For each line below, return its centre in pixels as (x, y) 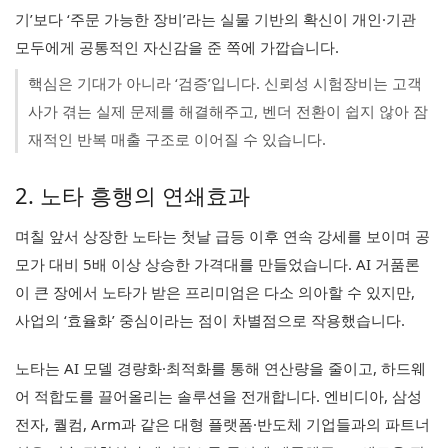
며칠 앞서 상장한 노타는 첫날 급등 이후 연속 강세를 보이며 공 (222, 236)
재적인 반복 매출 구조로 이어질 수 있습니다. (177, 139)
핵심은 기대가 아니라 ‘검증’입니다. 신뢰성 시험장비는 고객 (225, 83)
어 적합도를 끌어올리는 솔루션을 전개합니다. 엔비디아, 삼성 (218, 396)
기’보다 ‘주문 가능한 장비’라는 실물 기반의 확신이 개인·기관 (215, 19)
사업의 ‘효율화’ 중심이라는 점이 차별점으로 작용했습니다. (210, 320)
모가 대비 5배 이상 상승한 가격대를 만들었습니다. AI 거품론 (217, 264)
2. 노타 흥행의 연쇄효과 (132, 195)
